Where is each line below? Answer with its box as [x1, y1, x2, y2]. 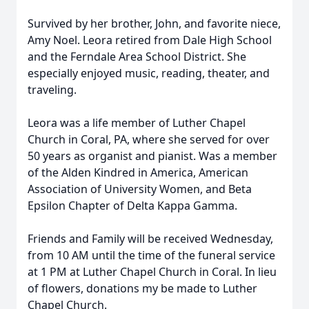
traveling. [28, 82, 79, 97]
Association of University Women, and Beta [28, 181, 252, 197]
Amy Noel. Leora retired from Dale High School [28, 32, 272, 48]
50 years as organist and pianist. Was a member [28, 148, 277, 163]
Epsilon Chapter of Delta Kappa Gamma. [28, 198, 237, 213]
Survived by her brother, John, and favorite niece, [28, 16, 281, 31]
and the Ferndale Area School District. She [28, 49, 246, 64]
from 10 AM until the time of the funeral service [28, 248, 275, 263]
